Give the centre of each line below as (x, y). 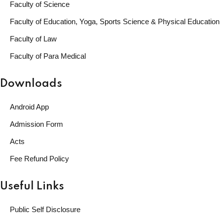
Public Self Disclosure (45, 209)
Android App (29, 107)
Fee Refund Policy (39, 158)
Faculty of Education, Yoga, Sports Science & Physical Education (115, 21)
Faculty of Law (33, 38)
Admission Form (37, 124)
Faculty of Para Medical (48, 56)
